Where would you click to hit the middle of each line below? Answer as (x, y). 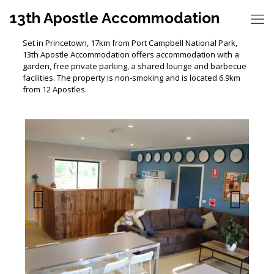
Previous (47, 217)
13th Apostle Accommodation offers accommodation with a (131, 54)
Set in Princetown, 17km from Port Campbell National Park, (130, 43)
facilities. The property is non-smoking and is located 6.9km (131, 78)
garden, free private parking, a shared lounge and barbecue (134, 66)
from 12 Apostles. (54, 89)
